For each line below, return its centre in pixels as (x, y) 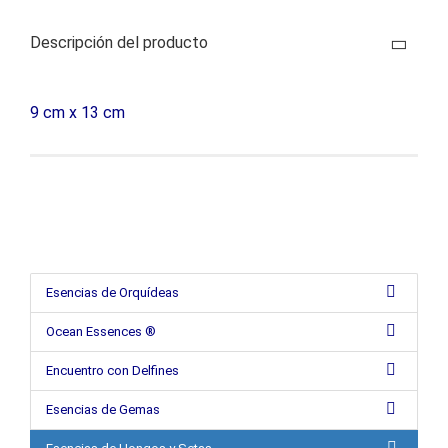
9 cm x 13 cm (77, 112)
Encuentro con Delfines (112, 370)
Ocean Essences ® (101, 331)
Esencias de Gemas (103, 409)
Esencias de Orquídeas (112, 292)
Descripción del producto (119, 42)
